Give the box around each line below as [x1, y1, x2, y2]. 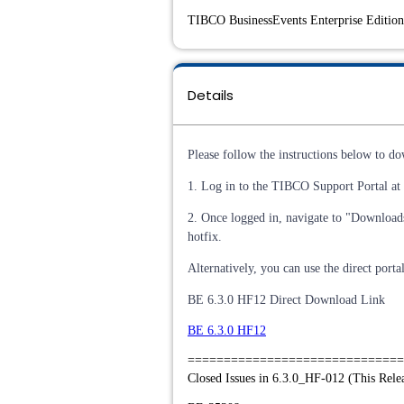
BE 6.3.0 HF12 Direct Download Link [188, 293, 385, 307]
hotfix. [188, 230, 222, 243]
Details [188, 86, 234, 105]
